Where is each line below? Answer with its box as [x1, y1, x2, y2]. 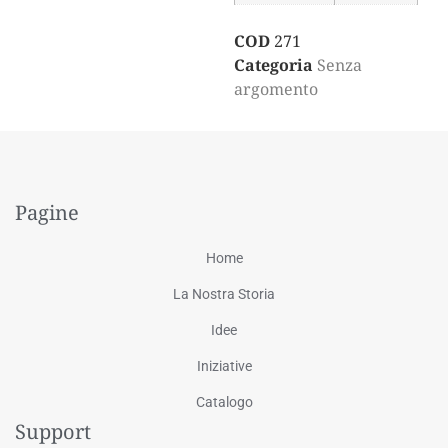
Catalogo [195, 393, 253, 410]
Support [15, 417, 91, 445]
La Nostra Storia [173, 285, 275, 302]
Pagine [15, 198, 79, 226]
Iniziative [196, 357, 252, 374]
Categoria [234, 53, 313, 76]
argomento [234, 77, 318, 100]
